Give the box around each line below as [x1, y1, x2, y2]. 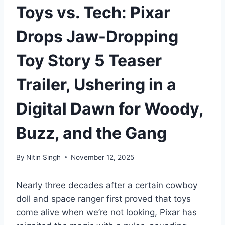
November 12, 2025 [71, 153, 135, 161]
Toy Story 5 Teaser [16, 50, 162, 70]
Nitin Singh [26, 153, 61, 161]
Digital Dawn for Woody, [16, 98, 203, 119]
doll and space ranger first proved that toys [16, 193, 191, 204]
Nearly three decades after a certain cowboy [16, 180, 197, 190]
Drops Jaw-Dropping [16, 26, 178, 46]
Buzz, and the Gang [16, 123, 167, 143]
